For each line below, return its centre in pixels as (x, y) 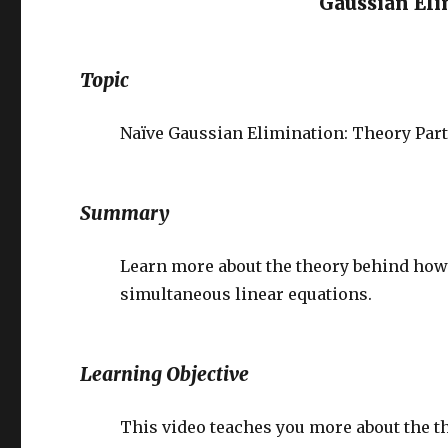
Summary (125, 213)
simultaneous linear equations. (246, 294)
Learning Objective (165, 374)
